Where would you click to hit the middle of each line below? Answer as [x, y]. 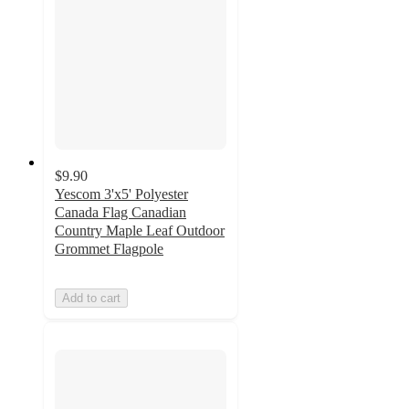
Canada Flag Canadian [121, 212]
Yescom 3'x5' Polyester [121, 194]
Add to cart [91, 298]
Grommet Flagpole [109, 248]
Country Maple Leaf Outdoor [140, 230]
